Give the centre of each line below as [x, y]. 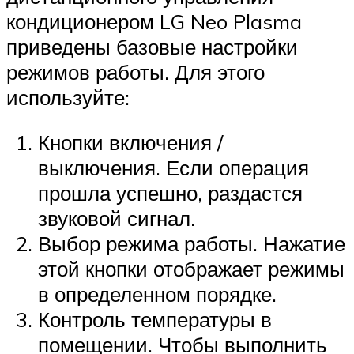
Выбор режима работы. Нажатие [192, 244]
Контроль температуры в [155, 320]
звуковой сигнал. [117, 218]
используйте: [68, 97]
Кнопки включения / [130, 143]
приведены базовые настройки [152, 46]
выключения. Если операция [173, 168]
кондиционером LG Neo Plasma [154, 21]
